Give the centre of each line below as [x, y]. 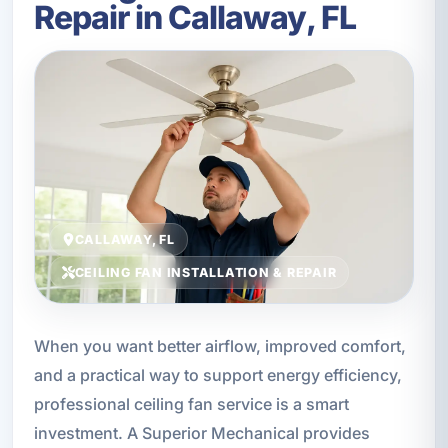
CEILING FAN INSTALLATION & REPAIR [205, 272]
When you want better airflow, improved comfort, [219, 346]
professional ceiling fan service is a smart [191, 404]
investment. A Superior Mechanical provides [201, 433]
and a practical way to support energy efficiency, [217, 375]
